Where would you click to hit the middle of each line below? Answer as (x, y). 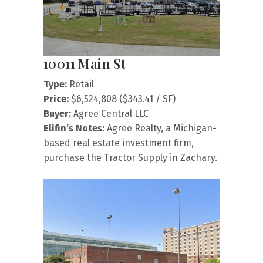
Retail (80, 85)
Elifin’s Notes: (74, 129)
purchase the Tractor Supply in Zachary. (130, 158)
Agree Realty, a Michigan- (161, 129)
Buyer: (57, 114)
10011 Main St (85, 64)
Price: (56, 99)
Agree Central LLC (110, 114)
